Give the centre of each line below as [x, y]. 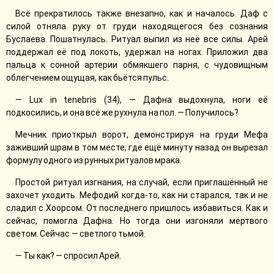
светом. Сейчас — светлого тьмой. [76, 234]
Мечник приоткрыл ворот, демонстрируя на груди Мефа [142, 135]
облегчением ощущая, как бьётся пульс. [88, 78]
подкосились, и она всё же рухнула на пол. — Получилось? [123, 113]
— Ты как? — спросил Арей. [68, 256]
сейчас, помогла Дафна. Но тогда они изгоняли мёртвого [137, 221]
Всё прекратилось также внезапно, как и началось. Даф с [142, 13]
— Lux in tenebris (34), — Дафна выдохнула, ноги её [142, 100]
